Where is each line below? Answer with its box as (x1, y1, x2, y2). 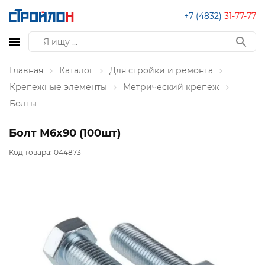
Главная (9, 65, 43, 76)
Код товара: (9, 148, 54, 157)
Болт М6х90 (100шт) (9, 127, 121, 140)
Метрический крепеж (123, 82, 219, 92)
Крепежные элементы (9, 82, 107, 92)
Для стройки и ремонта (109, 65, 213, 76)
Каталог (59, 65, 93, 76)
